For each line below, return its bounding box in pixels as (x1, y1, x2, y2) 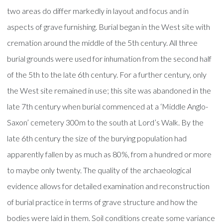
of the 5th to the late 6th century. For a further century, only (7, 69, 207, 79)
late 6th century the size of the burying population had (7, 133, 187, 143)
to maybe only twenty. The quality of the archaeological (7, 165, 192, 175)
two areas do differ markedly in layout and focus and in (7, 5, 189, 15)
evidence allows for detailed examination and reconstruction (7, 181, 210, 191)
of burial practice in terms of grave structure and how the (7, 197, 198, 207)
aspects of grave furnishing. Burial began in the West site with (7, 21, 211, 31)
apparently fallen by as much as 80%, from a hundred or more (7, 149, 212, 159)
